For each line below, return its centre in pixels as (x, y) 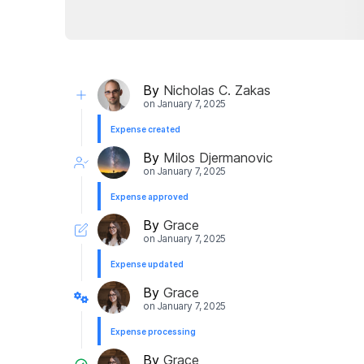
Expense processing (153, 332)
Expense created (145, 130)
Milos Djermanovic (218, 157)
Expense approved (149, 197)
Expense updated (147, 264)
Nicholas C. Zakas (217, 90)
